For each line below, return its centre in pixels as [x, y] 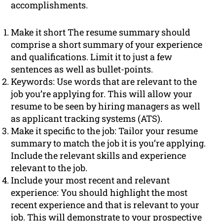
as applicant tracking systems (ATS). [87, 119]
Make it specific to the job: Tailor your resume [105, 131]
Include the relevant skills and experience [99, 156]
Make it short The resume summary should [101, 32]
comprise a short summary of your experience [107, 45]
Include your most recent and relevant [91, 180]
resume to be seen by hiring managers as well [106, 106]
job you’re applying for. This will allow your [102, 94]
